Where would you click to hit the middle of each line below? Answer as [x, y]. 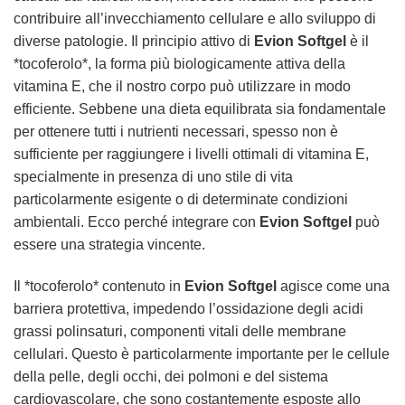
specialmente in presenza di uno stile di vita [153, 176]
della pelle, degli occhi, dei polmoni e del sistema [171, 376]
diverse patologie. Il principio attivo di [134, 41]
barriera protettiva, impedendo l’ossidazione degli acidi [188, 308]
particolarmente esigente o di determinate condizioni [181, 199]
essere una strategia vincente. [109, 244]
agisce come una [333, 286]
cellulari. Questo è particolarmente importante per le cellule [202, 353]
